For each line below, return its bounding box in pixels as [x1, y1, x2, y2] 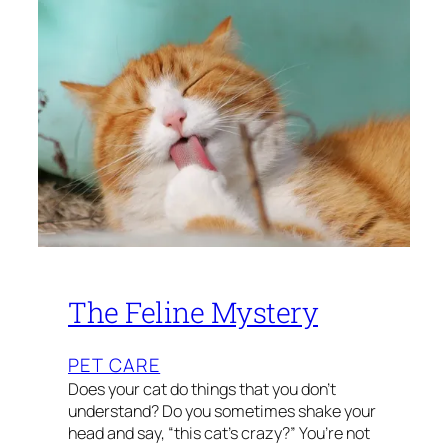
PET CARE [68, 352, 161, 379]
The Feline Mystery [68, 293, 318, 332]
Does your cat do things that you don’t [68, 378, 336, 401]
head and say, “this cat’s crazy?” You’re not [68, 422, 370, 445]
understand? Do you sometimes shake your [68, 400, 376, 423]
